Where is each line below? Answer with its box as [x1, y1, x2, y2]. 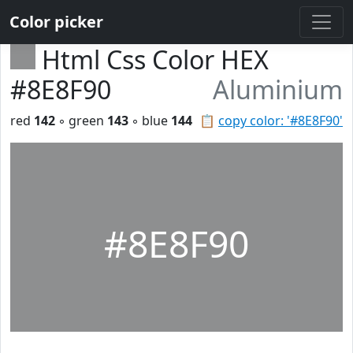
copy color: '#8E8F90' [218, 112, 343, 129]
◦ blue [128, 112, 171, 129]
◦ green [55, 112, 107, 129]
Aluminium [213, 72, 343, 106]
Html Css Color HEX [42, 43, 269, 76]
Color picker [9, 11, 103, 32]
